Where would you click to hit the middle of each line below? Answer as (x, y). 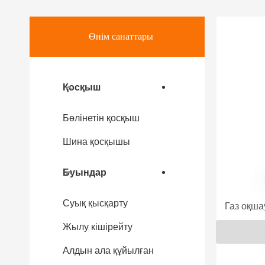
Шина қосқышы (96, 142)
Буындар (85, 172)
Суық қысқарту (95, 203)
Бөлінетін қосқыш (101, 118)
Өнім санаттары (121, 36)
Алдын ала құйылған (108, 251)
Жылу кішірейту (98, 227)
